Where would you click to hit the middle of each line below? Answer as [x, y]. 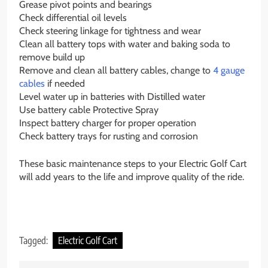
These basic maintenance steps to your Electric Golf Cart [133, 163]
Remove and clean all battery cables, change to [116, 70]
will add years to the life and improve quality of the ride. [132, 176]
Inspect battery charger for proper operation [108, 123]
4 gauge [229, 70]
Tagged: [34, 240]
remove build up [52, 57]
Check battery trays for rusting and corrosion [109, 136]
